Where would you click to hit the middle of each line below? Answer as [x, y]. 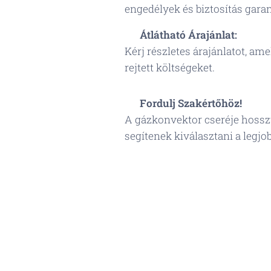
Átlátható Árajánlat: [188, 35]
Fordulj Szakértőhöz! [191, 103]
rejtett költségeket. [169, 67]
